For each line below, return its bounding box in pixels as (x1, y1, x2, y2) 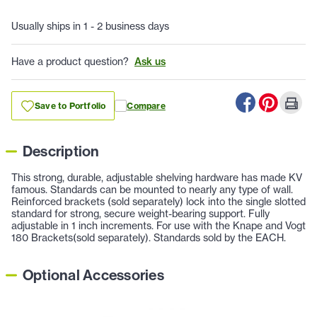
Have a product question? (11, 55, 129, 69)
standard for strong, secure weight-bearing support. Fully (11, 207, 270, 221)
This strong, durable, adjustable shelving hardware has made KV (11, 171, 302, 185)
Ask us (134, 55, 166, 69)
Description (23, 142, 100, 161)
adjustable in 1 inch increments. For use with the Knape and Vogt (11, 219, 306, 233)
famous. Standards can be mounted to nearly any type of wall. (11, 183, 293, 197)
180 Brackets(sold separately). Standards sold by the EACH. (11, 231, 286, 245)
